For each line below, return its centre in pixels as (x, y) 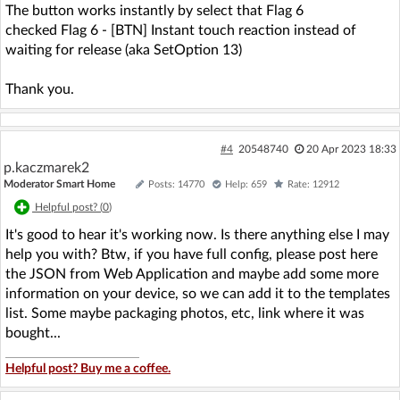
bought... (33, 333)
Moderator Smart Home (59, 184)
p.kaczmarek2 (46, 168)
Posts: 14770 (176, 184)
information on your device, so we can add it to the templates (198, 294)
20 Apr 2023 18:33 (351, 149)
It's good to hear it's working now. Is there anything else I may (197, 235)
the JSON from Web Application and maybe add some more (192, 274)
